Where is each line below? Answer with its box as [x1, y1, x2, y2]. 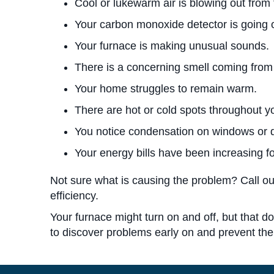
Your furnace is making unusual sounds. [75, 40, 269, 52]
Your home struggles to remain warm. [75, 83, 257, 95]
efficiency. [50, 190, 98, 202]
